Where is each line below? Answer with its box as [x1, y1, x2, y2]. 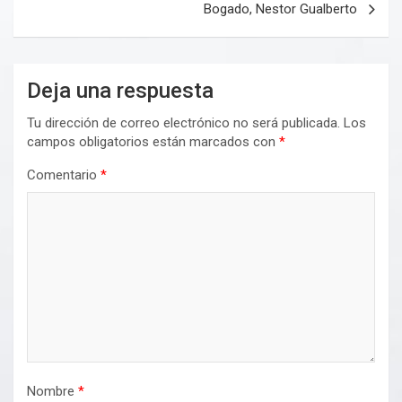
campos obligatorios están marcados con [27, 134, 279, 151]
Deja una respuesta [27, 78, 214, 104]
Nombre [27, 383, 78, 400]
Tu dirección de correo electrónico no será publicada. [27, 115, 340, 132]
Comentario [27, 167, 100, 184]
